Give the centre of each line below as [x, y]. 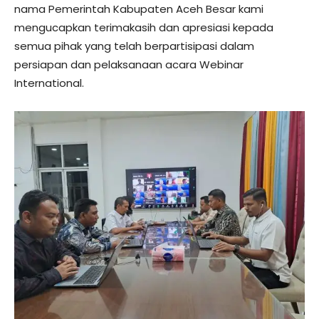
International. [49, 83]
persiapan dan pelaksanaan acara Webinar [129, 64]
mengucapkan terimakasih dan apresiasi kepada [144, 27]
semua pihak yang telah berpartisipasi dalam [134, 46]
